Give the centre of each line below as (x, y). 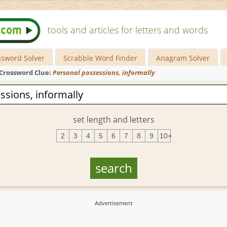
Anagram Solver (183, 58)
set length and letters (113, 119)
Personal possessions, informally (104, 73)
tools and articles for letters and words (128, 30)
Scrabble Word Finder (101, 58)
